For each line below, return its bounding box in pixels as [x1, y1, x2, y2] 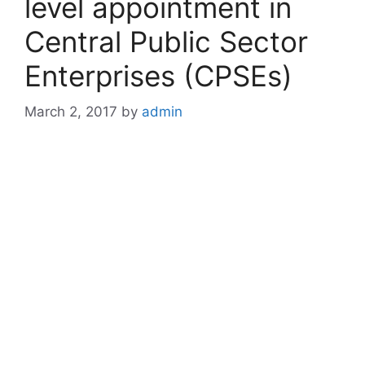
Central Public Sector [24, 24, 308, 59]
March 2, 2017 [24, 103, 117, 120]
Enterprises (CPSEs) [24, 58, 292, 93]
